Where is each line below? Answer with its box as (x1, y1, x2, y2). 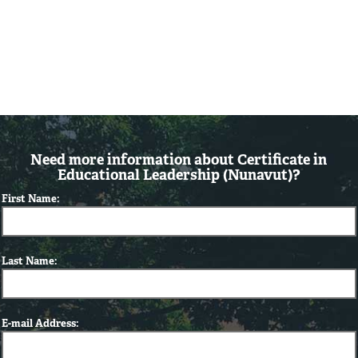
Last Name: (2, 254, 58, 268)
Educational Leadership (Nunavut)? (57, 165, 300, 185)
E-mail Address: (2, 316, 80, 331)
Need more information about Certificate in (30, 150, 328, 169)
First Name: (2, 192, 61, 206)
